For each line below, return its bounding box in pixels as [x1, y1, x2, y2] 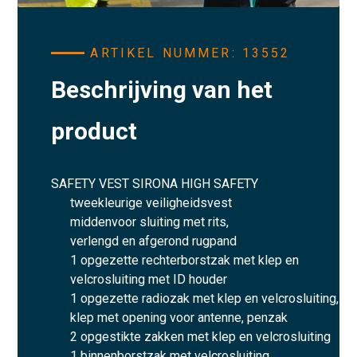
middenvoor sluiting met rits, [70, 214, 229, 229]
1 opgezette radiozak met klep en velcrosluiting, [70, 290, 339, 306]
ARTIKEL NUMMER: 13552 [90, 45, 291, 61]
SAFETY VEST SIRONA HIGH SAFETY [51, 175, 259, 191]
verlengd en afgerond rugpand [70, 233, 237, 249]
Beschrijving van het [51, 75, 273, 104]
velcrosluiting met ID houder [70, 271, 228, 287]
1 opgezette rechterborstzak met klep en [70, 252, 300, 268]
